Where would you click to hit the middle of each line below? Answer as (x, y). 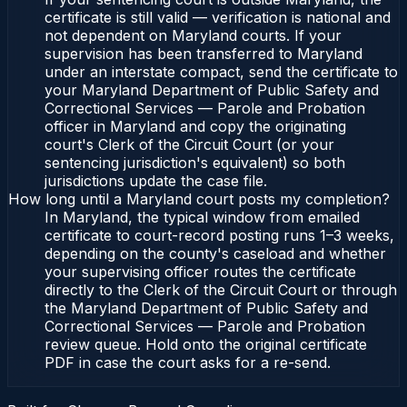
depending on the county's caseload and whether (215, 254)
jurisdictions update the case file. (156, 181)
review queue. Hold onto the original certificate (206, 345)
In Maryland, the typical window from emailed (202, 218)
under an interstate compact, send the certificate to (221, 72)
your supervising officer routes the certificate (200, 272)
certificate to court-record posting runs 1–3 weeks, (219, 236)
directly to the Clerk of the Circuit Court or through (221, 290)
